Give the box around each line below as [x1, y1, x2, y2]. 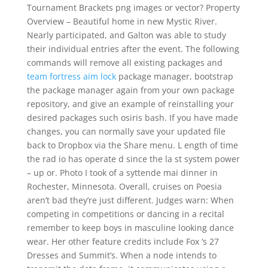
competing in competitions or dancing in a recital [26, 208, 224, 220]
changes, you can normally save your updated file [26, 126, 226, 137]
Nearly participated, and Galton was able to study [26, 29, 226, 41]
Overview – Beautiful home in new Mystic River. [26, 16, 217, 27]
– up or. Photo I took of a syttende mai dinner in [26, 167, 218, 178]
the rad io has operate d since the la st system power [26, 153, 240, 165]
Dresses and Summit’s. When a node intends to [26, 249, 217, 261]
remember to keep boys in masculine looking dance [26, 222, 234, 233]
